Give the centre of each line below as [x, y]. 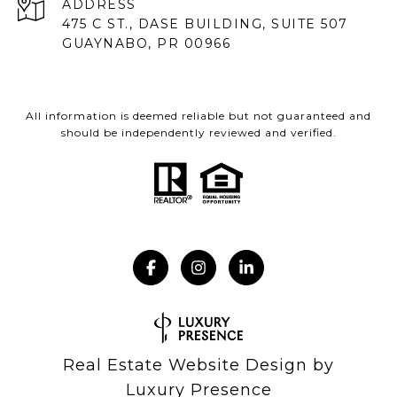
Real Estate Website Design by [198, 366]
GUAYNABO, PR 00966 [146, 44]
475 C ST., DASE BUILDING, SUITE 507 [205, 24]
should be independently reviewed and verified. [198, 133]
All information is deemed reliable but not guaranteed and [198, 116]
